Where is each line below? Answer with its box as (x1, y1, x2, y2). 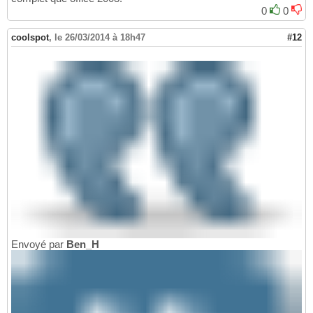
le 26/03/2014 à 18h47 (54, 31, 145, 43)
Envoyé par (11, 238, 66, 251)
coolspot (11, 31, 49, 43)
